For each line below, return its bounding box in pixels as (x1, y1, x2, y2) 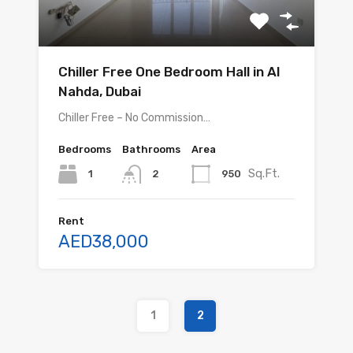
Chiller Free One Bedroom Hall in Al (58, 64, 280, 80)
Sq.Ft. (248, 165, 280, 180)
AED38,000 (58, 231, 149, 253)
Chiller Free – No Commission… (58, 111, 210, 124)
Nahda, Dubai (58, 84, 141, 99)
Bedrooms (58, 143, 111, 155)
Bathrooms (122, 143, 180, 155)
